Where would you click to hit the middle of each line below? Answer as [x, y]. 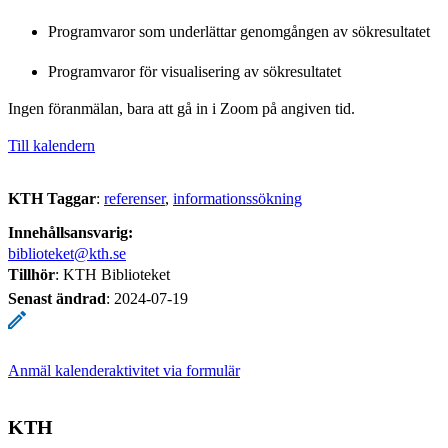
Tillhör [31, 274]
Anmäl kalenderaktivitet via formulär [124, 370]
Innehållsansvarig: [70, 232]
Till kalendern [51, 145]
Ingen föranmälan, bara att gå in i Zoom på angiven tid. [181, 108]
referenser [134, 198]
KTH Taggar [52, 198]
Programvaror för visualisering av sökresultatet [194, 71]
